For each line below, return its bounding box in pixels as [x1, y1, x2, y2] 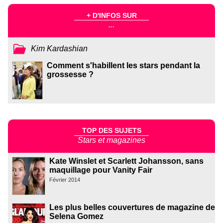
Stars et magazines [78, 135, 145, 144]
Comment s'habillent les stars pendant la [47, 61, 200, 70]
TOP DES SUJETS [82, 126, 141, 135]
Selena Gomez [49, 212, 104, 221]
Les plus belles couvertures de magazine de [49, 203, 215, 212]
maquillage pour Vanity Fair [49, 165, 152, 174]
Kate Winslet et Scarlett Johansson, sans [49, 156, 204, 165]
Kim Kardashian [31, 44, 88, 53]
